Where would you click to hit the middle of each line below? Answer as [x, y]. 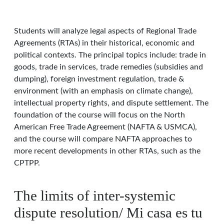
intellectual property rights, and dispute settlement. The [111, 103]
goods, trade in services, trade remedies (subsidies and [108, 67]
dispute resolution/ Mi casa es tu [108, 212]
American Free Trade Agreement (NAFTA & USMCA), [105, 127]
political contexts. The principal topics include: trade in [110, 55]
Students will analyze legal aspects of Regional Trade [105, 31]
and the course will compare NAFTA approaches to [103, 139]
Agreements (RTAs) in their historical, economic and [104, 43]
